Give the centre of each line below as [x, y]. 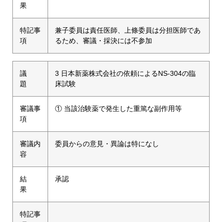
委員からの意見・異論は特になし [107, 143]
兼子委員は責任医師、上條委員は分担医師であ [128, 30]
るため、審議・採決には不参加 [104, 40]
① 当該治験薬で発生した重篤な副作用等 [118, 108]
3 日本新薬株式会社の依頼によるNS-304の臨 [125, 73]
